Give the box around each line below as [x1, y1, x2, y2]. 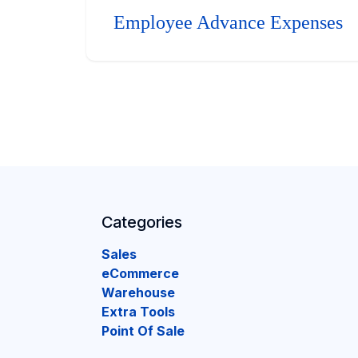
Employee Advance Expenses [113, 11, 344, 33]
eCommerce [101, 265, 179, 281]
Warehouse [101, 284, 175, 300]
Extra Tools [101, 304, 175, 320]
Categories [101, 213, 182, 232]
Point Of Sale [101, 323, 185, 339]
